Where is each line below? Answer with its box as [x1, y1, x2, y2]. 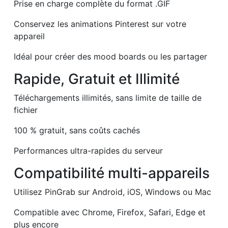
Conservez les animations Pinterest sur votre [14, 18, 186, 29]
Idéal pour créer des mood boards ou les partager [14, 51, 207, 62]
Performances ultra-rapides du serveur [14, 145, 163, 156]
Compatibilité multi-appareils [14, 164, 210, 182]
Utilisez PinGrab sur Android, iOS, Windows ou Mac [14, 186, 211, 197]
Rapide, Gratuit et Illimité [14, 70, 180, 88]
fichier [14, 104, 38, 115]
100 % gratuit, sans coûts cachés [14, 125, 140, 135]
